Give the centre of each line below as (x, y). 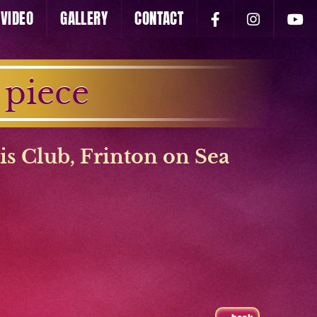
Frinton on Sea (155, 156)
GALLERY (84, 19)
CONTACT (159, 19)
